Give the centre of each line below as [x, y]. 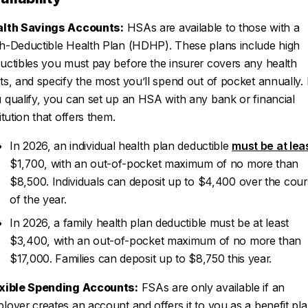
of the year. [38, 199]
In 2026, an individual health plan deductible [121, 146]
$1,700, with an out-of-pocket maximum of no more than [154, 164]
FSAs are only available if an [211, 287]
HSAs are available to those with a [211, 27]
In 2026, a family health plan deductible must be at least [149, 223]
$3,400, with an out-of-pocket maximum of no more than [156, 241]
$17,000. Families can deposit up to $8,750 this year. [141, 258]
